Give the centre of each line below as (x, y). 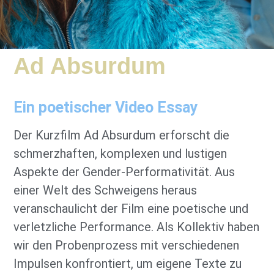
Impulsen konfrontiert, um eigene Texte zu (128, 264)
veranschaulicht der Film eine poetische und (131, 209)
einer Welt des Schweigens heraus (106, 191)
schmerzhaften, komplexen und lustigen (120, 154)
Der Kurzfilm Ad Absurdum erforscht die (122, 135)
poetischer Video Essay (117, 108)
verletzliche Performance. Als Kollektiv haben (137, 227)
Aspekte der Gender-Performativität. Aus (124, 172)
